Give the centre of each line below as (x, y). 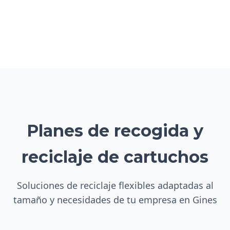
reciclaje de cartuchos (115, 157)
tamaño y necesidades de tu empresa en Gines (115, 200)
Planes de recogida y (115, 131)
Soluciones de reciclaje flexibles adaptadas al (115, 185)
